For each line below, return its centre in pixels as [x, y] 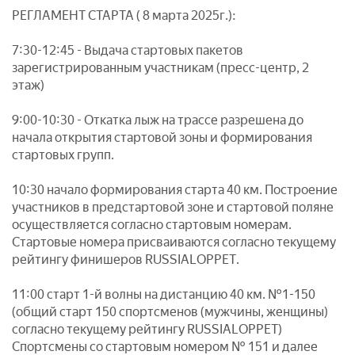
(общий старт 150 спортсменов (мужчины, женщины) [170, 312]
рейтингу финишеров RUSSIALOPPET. [126, 260]
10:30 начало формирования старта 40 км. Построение [175, 190]
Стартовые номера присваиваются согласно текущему [174, 242]
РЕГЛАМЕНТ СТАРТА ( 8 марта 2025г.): [124, 15]
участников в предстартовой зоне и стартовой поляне [173, 207]
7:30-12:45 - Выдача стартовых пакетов [128, 50]
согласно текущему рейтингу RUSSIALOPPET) [147, 329]
